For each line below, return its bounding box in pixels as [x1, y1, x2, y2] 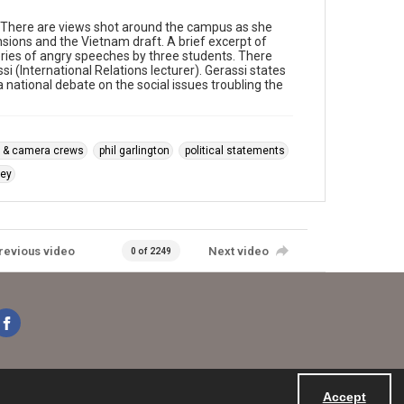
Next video [207, 243, 269, 258]
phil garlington [99, 144, 170, 157]
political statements [185, 144, 285, 157]
